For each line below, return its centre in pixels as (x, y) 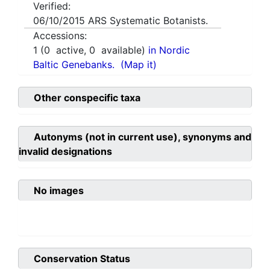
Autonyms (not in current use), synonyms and (143, 137)
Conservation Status (82, 259)
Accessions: (60, 36)
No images (59, 191)
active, (70, 50)
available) (122, 50)
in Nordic (169, 50)
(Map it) (139, 65)
